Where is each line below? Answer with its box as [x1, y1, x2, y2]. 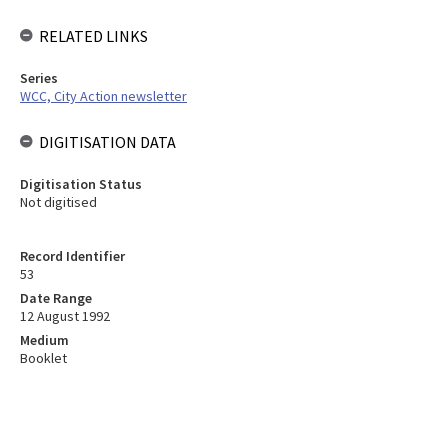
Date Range [20, 289, 92, 307]
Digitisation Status [20, 175, 142, 193]
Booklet [20, 349, 67, 367]
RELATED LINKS [39, 26, 148, 46]
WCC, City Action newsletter [20, 87, 187, 105]
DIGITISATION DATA [39, 132, 176, 152]
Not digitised [20, 193, 97, 211]
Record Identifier [20, 247, 125, 265]
